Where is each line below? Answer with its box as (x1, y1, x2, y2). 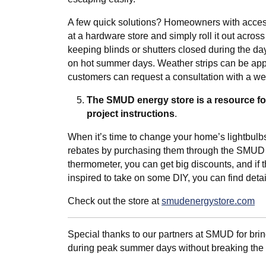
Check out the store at (68, 196, 161, 207)
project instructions (87, 109, 175, 119)
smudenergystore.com (161, 196, 255, 207)
